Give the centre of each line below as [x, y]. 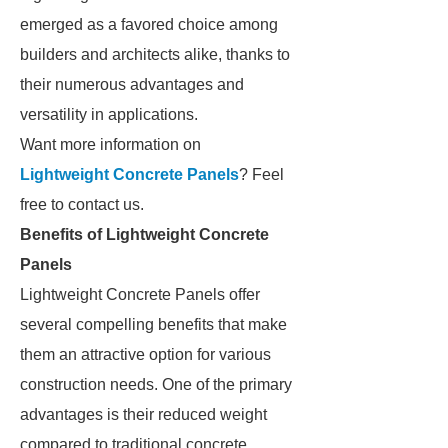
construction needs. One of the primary [156, 384]
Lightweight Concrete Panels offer [140, 294]
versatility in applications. [109, 114]
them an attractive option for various [145, 354]
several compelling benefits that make [153, 324]
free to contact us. [82, 204]
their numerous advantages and [132, 84]
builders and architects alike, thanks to [155, 54]
